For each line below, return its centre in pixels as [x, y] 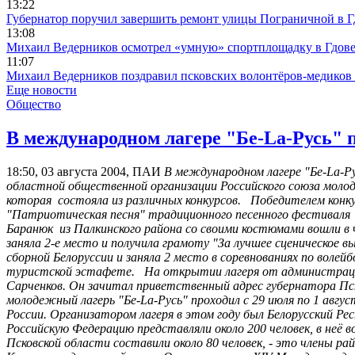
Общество [34, 105]
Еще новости [42, 90]
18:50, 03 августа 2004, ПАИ [84, 172]
